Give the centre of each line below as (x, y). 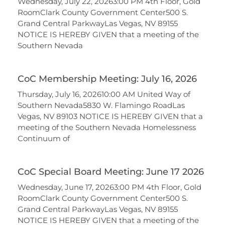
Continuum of (44, 138)
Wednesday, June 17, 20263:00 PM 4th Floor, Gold (109, 187)
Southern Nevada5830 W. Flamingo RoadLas (101, 105)
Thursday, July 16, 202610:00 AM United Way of (104, 94)
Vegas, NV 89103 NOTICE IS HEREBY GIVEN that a (110, 116)
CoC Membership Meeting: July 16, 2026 (107, 79)
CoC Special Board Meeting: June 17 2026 (112, 172)
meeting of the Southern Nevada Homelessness (107, 127)
